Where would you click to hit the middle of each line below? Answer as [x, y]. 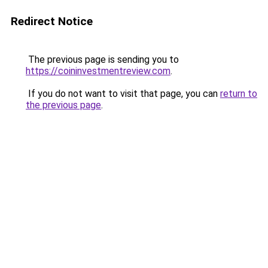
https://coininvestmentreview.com [98, 71]
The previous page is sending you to [102, 60]
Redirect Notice [52, 21]
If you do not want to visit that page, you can [123, 94]
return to [239, 94]
